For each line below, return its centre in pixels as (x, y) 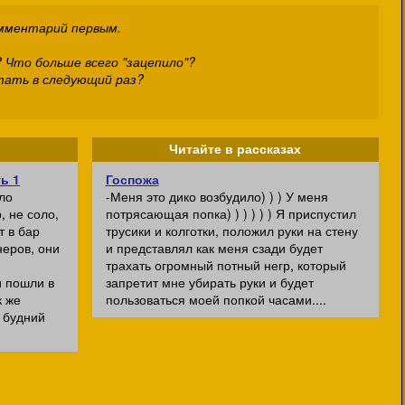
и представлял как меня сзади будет (214, 248)
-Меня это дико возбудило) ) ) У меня (217, 196)
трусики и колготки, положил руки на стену (231, 231)
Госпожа (132, 179)
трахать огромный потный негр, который (226, 265)
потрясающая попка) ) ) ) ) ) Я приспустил (231, 213)
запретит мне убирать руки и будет (209, 282)
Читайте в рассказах (235, 149)
